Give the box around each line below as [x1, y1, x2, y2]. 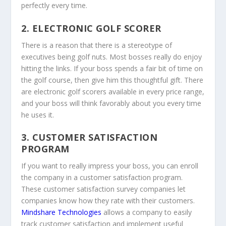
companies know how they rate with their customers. [21, 195, 195, 205]
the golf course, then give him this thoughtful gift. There [21, 75, 204, 85]
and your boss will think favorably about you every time [21, 98, 202, 108]
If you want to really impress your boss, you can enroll [21, 160, 199, 171]
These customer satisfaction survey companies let [21, 184, 186, 194]
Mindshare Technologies [21, 207, 102, 217]
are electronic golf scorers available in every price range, [21, 86, 205, 96]
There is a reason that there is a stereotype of [21, 40, 173, 50]
